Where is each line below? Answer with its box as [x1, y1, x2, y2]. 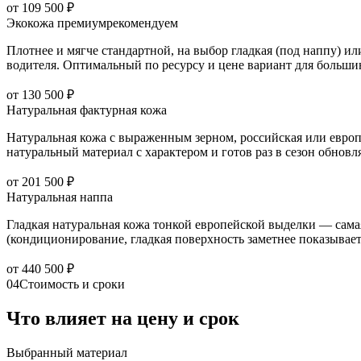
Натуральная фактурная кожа [6, 103, 167, 118]
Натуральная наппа [6, 190, 113, 205]
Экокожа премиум [6, 16, 106, 31]
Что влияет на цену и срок [6, 308, 239, 330]
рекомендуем [106, 16, 178, 31]
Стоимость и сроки [19, 277, 125, 292]
